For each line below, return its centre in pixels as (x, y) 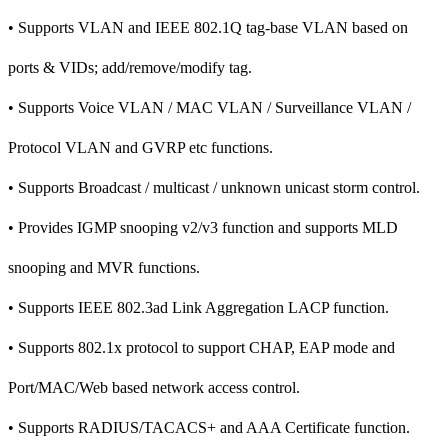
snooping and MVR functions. (104, 267)
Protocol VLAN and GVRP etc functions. (140, 147)
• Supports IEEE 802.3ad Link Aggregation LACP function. (198, 307)
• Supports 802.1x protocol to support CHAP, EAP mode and (201, 347)
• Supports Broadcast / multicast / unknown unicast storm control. (214, 187)
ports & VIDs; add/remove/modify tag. (130, 67)
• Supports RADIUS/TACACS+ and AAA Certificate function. (209, 427)
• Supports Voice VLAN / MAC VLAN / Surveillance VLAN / (209, 107)
